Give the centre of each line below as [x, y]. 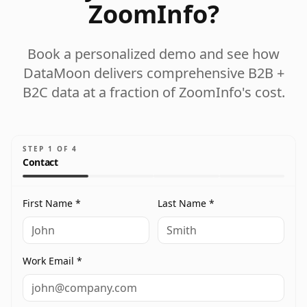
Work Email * [52, 261]
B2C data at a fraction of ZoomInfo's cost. [153, 93]
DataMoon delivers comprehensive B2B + [153, 73]
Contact [40, 162]
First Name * [52, 204]
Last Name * [186, 204]
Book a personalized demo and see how [153, 54]
